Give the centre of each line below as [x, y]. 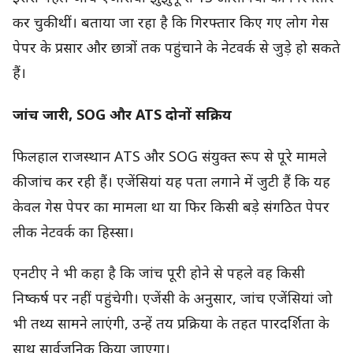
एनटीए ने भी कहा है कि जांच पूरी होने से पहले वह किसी [159, 275]
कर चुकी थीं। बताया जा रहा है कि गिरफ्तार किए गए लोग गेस [171, 24]
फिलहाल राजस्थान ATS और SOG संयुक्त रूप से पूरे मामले [170, 158]
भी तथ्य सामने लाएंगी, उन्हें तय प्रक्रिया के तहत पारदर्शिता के [171, 325]
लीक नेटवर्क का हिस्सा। [73, 233]
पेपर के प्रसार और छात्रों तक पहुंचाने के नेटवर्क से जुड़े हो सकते [176, 50]
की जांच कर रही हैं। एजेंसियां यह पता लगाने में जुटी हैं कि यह [171, 183]
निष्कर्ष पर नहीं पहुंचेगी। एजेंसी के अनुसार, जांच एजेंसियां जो [173, 300]
